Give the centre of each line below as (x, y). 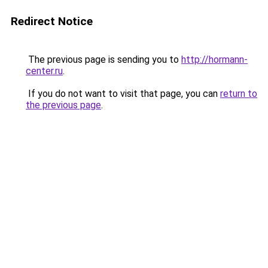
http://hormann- (214, 60)
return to (239, 94)
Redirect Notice (52, 21)
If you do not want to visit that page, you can (123, 94)
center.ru (44, 71)
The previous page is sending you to (103, 60)
